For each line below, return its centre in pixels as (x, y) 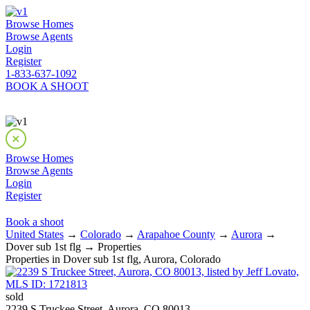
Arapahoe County (176, 234)
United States (35, 234)
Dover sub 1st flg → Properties (73, 247)
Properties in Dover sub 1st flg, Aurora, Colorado (113, 259)
